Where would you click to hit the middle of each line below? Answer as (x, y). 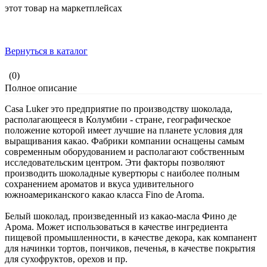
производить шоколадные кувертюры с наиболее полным (122, 173)
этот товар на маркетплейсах (63, 8)
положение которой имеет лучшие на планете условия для (124, 131)
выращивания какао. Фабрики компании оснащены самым (125, 141)
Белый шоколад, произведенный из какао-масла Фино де (121, 216)
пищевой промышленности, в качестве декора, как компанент (131, 238)
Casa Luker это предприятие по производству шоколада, (119, 109)
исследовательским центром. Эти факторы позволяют (115, 163)
